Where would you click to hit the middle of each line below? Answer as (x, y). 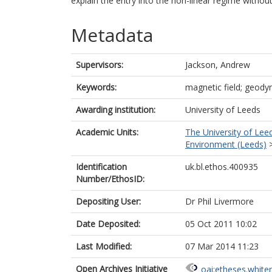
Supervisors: (100, 65)
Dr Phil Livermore (219, 201)
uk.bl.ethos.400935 (222, 167)
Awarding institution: (116, 110)
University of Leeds (223, 110)
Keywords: (96, 87)
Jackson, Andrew (218, 65)
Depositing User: (108, 201)
